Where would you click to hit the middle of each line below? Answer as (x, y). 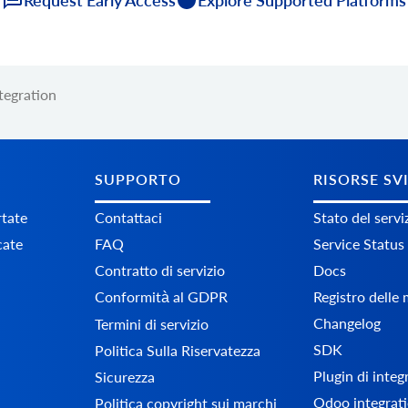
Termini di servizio (152, 324)
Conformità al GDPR (161, 297)
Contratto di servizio (160, 270)
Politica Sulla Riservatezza (178, 351)
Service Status (359, 244)
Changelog (347, 323)
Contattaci (128, 218)
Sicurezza (125, 377)
